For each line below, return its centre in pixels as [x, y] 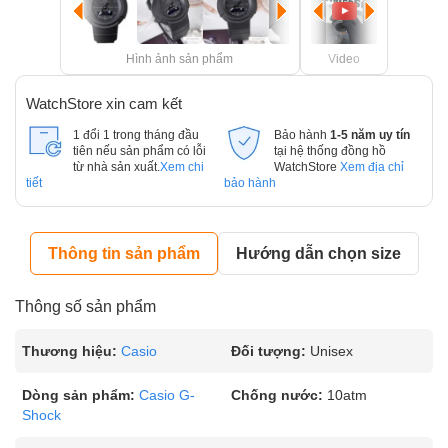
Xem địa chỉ [371, 167]
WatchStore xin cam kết [104, 103]
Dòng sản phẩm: [78, 395]
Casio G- [167, 395]
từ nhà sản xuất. [116, 167]
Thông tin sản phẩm [123, 253]
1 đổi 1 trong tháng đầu [136, 135]
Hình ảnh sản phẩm [180, 59]
